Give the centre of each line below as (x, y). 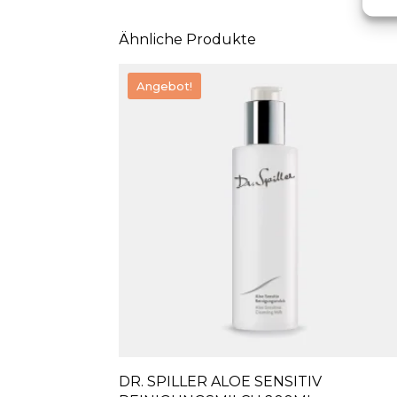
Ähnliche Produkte (188, 40)
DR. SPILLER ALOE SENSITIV (221, 381)
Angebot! (165, 86)
